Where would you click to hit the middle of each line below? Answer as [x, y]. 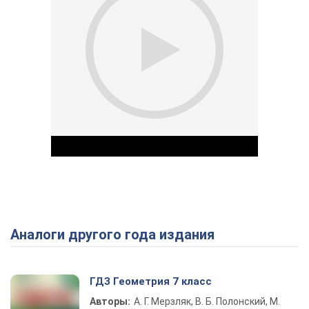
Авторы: [110, 301]
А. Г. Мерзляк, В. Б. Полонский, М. [207, 301]
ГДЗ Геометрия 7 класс [151, 281]
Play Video [204, 238]
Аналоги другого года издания [117, 235]
